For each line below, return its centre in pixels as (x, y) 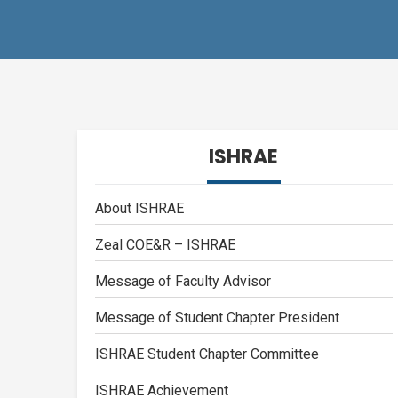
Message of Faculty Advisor (183, 281)
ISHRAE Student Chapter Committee (207, 354)
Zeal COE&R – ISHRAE (165, 245)
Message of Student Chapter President (217, 318)
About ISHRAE (139, 208)
